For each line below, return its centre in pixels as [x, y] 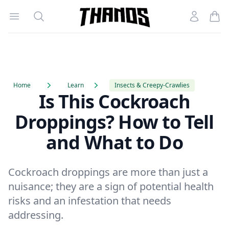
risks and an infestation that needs [90, 201]
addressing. [36, 215]
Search [45, 16]
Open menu [37, 16]
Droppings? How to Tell [114, 122]
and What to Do [114, 142]
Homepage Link [104, 22]
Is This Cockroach [114, 101]
